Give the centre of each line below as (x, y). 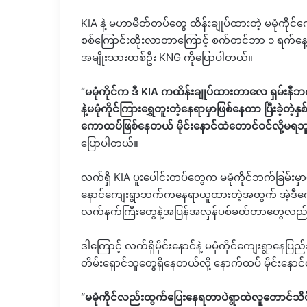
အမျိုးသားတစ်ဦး (119, 58)
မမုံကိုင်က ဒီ (112, 92)
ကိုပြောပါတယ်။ (218, 58)
